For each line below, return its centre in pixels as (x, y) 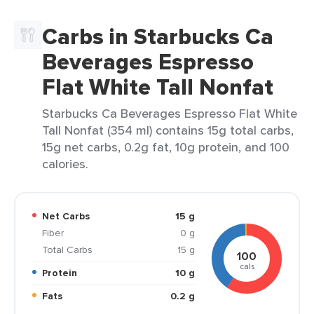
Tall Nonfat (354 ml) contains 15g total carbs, (168, 130)
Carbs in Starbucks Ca (158, 36)
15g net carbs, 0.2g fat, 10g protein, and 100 (166, 147)
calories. (65, 164)
